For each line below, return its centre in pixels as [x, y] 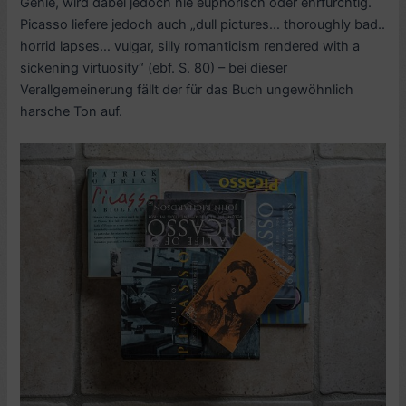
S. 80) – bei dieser [233, 68]
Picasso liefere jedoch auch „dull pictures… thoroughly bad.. [203, 24]
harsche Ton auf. [72, 111]
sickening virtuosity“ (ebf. [100, 68]
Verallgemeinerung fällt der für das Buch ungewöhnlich [187, 89]
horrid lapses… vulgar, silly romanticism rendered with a [190, 46]
